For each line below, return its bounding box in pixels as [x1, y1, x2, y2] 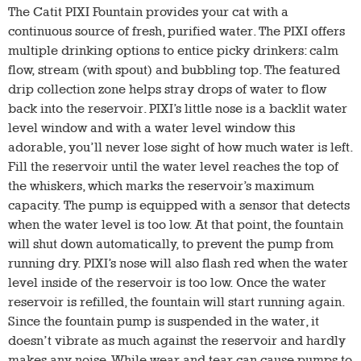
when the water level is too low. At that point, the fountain [8, 216, 343, 232]
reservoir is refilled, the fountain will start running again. [8, 293, 345, 309]
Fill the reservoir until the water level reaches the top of [8, 158, 338, 174]
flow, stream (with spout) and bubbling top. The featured [8, 61, 340, 77]
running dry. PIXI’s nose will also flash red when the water [8, 255, 348, 271]
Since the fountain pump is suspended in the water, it [8, 313, 319, 329]
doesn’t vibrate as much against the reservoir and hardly [8, 332, 346, 348]
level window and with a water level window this [8, 119, 295, 135]
